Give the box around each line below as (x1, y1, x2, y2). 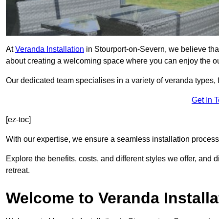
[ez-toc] (6, 115, 31, 124)
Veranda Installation (15, 45, 84, 54)
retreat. (6, 166, 30, 175)
